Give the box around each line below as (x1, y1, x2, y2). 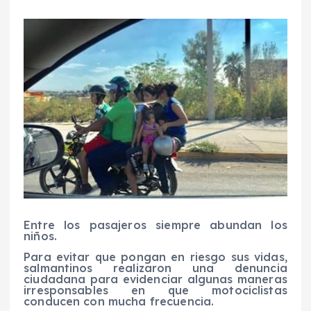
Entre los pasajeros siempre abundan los (24, 218, 287, 232)
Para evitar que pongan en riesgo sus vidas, (24, 250, 287, 264)
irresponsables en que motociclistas (24, 283, 287, 298)
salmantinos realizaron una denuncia (24, 261, 287, 276)
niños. (24, 229, 57, 243)
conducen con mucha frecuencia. (24, 294, 215, 309)
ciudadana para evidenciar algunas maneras (24, 272, 287, 287)
